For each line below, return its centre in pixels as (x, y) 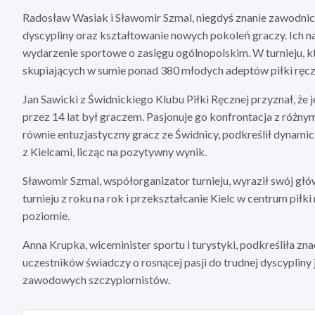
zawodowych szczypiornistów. (96, 279)
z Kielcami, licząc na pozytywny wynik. (115, 151)
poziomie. (46, 215)
